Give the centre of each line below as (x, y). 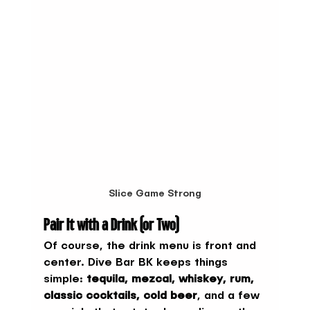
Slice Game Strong (155, 194)
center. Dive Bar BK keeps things (137, 263)
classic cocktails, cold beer (120, 297)
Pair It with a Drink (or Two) (111, 225)
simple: (65, 280)
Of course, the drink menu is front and (151, 247)
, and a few (230, 297)
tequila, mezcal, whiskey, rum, (172, 280)
